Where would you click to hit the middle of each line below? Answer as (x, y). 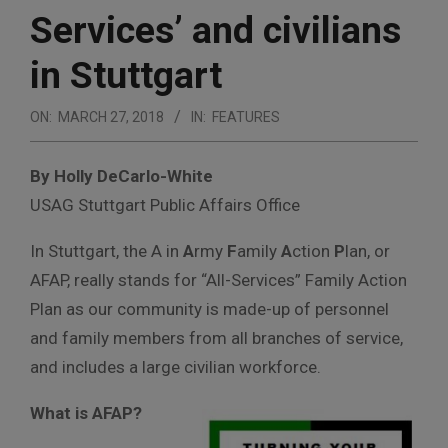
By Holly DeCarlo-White (121, 175)
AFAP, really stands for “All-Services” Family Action (218, 279)
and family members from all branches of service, (216, 337)
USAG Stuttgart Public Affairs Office (165, 204)
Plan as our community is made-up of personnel (209, 308)
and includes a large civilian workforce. (175, 366)
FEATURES (246, 116)
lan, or (367, 250)
